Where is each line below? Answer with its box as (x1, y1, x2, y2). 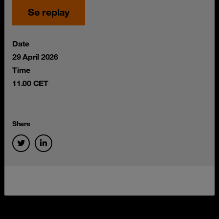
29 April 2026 (12, 52, 58, 62)
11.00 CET (12, 78, 48, 88)
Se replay (28, 6, 69, 18)
